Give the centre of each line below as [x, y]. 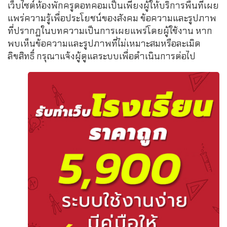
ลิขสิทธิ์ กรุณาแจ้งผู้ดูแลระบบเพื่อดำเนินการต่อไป [102, 56]
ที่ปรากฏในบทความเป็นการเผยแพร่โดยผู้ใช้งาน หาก [110, 31]
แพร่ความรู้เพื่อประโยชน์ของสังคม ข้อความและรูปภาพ [112, 18]
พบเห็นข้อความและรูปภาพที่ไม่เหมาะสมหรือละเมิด [104, 43]
